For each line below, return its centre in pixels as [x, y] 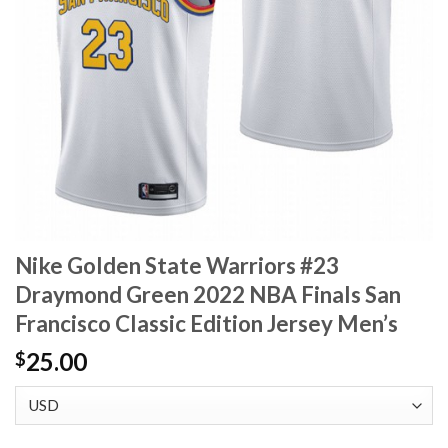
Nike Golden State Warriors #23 [177, 266]
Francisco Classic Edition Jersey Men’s [206, 324]
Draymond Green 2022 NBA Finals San [208, 295]
